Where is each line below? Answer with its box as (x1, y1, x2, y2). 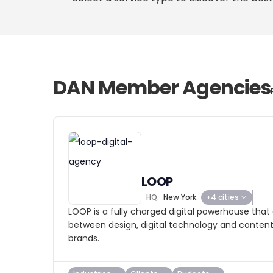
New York (161, 192, 196, 202)
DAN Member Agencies (53, 74, 271, 101)
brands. (68, 232, 99, 244)
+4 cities (206, 192, 239, 202)
